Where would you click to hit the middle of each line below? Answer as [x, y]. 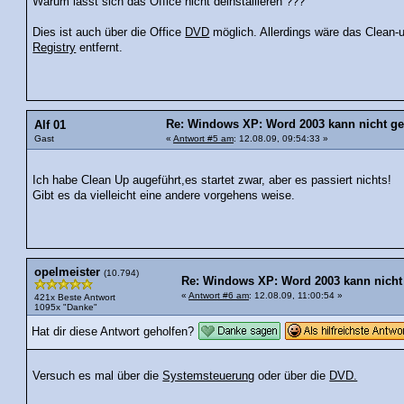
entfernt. [100, 47]
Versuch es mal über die [98, 376]
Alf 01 [50, 125]
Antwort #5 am [203, 138]
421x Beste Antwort [75, 298]
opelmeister [67, 273]
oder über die [292, 376]
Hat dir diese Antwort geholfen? [113, 332]
